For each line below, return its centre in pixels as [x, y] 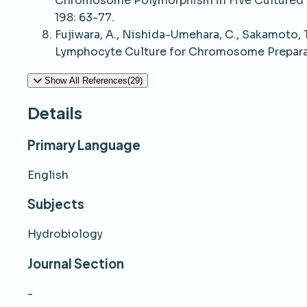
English [48, 175]
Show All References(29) [94, 81]
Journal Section [76, 263]
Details [55, 113]
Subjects [56, 204]
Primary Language [84, 145]
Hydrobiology [65, 234]
